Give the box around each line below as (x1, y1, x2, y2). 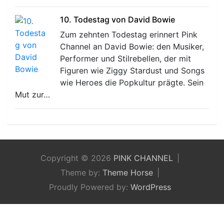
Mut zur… (15, 89, 50, 99)
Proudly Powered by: (49, 181, 130, 192)
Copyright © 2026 (40, 152, 113, 163)
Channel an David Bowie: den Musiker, (60, 41, 204, 51)
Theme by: (60, 167, 102, 177)
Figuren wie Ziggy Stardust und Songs (60, 65, 204, 75)
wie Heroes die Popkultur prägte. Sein (60, 77, 203, 87)
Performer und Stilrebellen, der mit (60, 53, 191, 63)
